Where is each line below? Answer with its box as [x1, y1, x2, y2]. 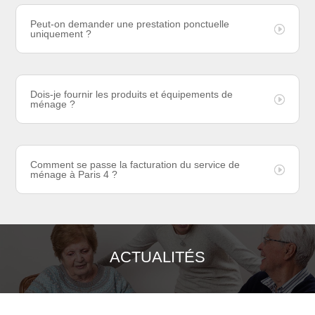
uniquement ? [30, 28, 92, 40]
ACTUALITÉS [109, 248, 205, 266]
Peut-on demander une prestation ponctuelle [30, 18, 230, 30]
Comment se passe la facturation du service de [30, 159, 240, 171]
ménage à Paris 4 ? [30, 169, 118, 181]
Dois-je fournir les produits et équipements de [30, 89, 233, 101]
